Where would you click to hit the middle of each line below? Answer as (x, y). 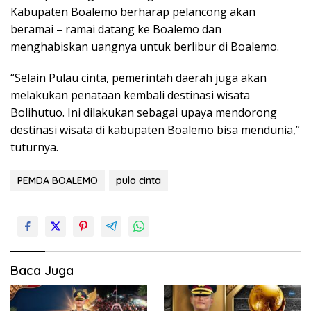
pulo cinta (138, 180)
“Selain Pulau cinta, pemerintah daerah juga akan (138, 77)
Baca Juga (42, 270)
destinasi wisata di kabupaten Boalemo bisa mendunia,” (155, 129)
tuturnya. (34, 147)
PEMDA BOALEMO (58, 180)
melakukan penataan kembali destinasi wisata (130, 95)
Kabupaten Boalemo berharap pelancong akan (133, 11)
